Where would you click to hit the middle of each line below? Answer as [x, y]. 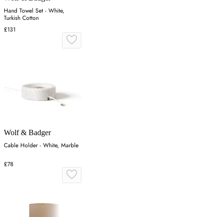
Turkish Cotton [21, 18]
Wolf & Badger [27, 132]
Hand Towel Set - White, [34, 10]
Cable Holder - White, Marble [41, 145]
